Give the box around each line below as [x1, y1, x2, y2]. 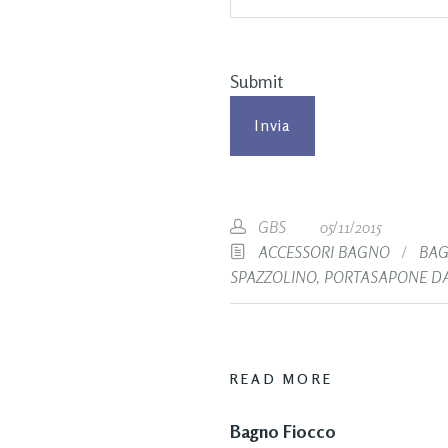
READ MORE [229, 370, 334, 387]
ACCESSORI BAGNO [257, 242, 390, 262]
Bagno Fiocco [229, 419, 336, 442]
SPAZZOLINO [229, 267, 316, 287]
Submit [229, 69, 283, 92]
